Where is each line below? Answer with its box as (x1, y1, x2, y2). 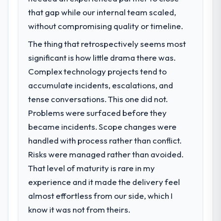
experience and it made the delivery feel (28, 176, 181, 187)
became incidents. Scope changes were (28, 121, 177, 132)
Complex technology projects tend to (28, 66, 167, 76)
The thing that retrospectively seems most (28, 38, 186, 49)
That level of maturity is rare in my (28, 162, 155, 173)
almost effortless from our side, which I (28, 190, 173, 201)
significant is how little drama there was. (28, 52, 176, 63)
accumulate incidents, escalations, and (28, 79, 174, 90)
